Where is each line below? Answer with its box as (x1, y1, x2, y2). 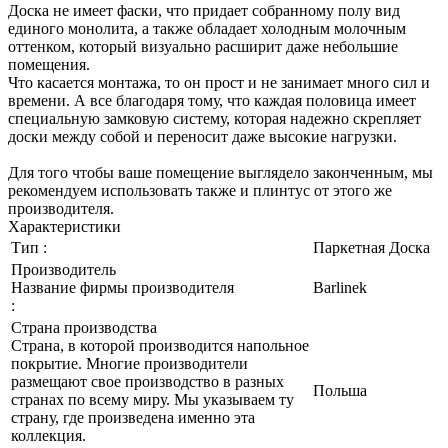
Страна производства (11, 318, 161, 336)
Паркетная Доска (313, 238, 430, 256)
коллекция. (11, 426, 86, 444)
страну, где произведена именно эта (11, 408, 255, 426)
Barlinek (313, 278, 367, 296)
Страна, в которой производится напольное (11, 336, 309, 354)
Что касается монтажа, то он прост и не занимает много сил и (8, 73, 430, 91)
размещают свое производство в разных (11, 372, 284, 390)
